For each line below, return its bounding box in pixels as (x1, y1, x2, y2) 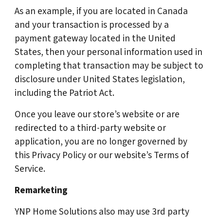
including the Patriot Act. (15, 86, 114, 100)
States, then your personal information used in (15, 45, 202, 59)
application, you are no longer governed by (15, 135, 187, 148)
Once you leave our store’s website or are (15, 108, 180, 121)
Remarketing (15, 183, 68, 197)
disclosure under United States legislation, (15, 73, 185, 86)
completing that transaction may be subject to (15, 59, 203, 73)
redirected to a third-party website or (15, 121, 166, 135)
